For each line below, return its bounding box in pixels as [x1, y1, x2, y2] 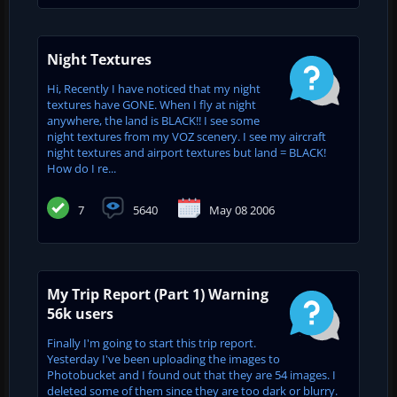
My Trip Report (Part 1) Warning [47, 284, 269, 304]
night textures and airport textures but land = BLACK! [47, 144, 326, 160]
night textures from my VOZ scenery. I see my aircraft [47, 128, 326, 144]
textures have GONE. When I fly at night [47, 96, 256, 113]
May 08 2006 [209, 201, 275, 218]
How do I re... [47, 160, 116, 176]
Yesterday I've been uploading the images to [47, 350, 280, 367]
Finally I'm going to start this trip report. [47, 334, 256, 351]
